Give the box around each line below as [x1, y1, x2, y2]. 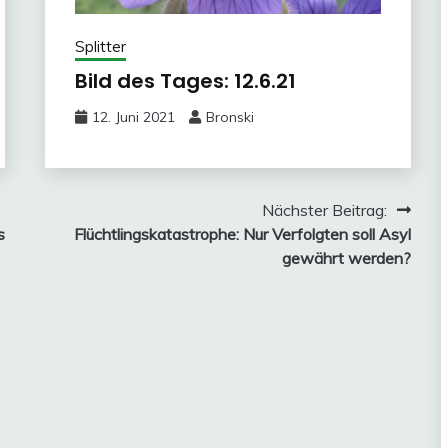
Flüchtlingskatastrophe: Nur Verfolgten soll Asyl [73, 224, 411, 244]
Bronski [205, 108, 254, 126]
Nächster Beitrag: [261, 200, 387, 220]
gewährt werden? [281, 248, 411, 268]
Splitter [74, 37, 126, 56]
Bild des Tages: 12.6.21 [74, 67, 296, 95]
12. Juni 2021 [91, 108, 175, 126]
